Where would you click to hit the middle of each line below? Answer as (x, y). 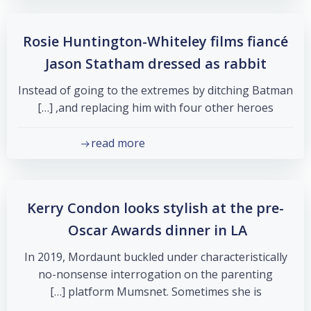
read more (118, 143)
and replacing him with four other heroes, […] (166, 108)
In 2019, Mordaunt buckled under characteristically (155, 257)
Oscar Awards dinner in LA (157, 230)
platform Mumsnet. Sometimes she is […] (165, 292)
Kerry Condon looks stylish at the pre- (155, 208)
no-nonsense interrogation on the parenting (155, 274)
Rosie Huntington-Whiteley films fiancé (155, 41)
